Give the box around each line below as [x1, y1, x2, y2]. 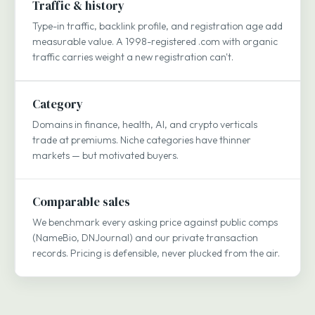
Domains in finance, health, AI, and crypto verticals [32, 117, 257, 131]
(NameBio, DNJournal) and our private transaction [32, 231, 258, 244]
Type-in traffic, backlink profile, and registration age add [32, 19, 283, 32]
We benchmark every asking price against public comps [32, 215, 278, 229]
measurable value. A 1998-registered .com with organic [32, 34, 278, 48]
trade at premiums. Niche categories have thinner [32, 133, 251, 146]
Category [32, 95, 83, 112]
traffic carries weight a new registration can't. [32, 50, 233, 63]
